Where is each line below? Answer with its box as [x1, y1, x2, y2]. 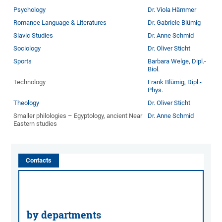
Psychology [13, 6, 46, 14]
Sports [13, 57, 32, 65]
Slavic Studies [13, 32, 54, 40]
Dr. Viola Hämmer [148, 6, 197, 14]
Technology [13, 78, 46, 86]
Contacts [26, 157, 52, 165]
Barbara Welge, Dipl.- [148, 57, 207, 65]
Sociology [13, 45, 41, 53]
